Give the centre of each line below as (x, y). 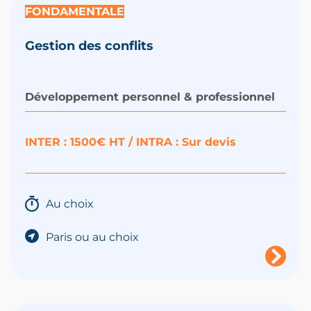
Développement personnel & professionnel (150, 96)
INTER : (48, 142)
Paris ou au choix (92, 237)
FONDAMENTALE (75, 11)
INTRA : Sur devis (186, 142)
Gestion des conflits (89, 45)
